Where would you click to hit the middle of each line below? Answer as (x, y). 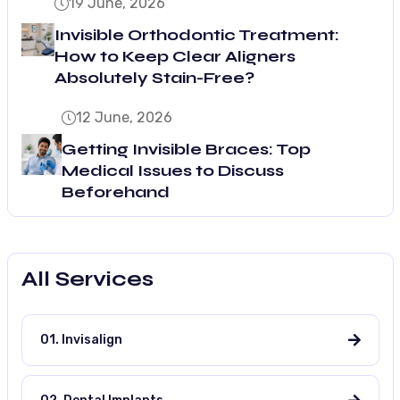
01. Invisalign (81, 339)
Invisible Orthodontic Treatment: (197, 34)
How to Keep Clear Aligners (175, 56)
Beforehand (116, 192)
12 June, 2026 (125, 117)
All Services (87, 279)
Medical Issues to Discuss (173, 170)
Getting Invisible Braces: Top (187, 149)
